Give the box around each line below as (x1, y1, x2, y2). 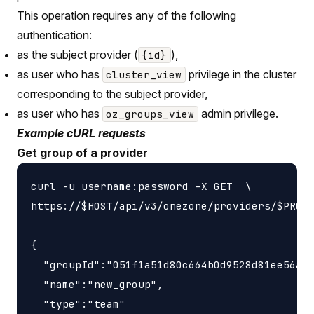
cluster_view (106, 67, 182, 81)
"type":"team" (31, 296, 125, 310)
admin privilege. (198, 106, 278, 121)
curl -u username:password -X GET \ (31, 179, 252, 193)
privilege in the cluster (185, 67, 296, 81)
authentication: (17, 27, 92, 42)
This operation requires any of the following (17, 8, 236, 22)
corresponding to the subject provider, (17, 86, 207, 101)
